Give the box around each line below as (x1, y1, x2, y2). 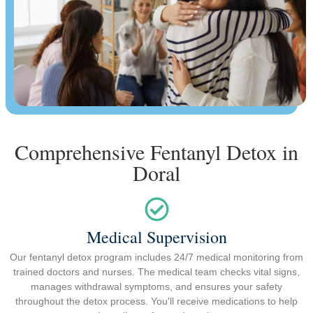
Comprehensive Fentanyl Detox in (15, 138, 298, 166)
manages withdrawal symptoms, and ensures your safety (31, 281, 282, 293)
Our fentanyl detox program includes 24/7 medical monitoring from (10, 252, 303, 263)
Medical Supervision (86, 226, 227, 249)
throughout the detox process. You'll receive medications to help (15, 296, 298, 307)
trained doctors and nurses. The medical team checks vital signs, (13, 266, 300, 278)
